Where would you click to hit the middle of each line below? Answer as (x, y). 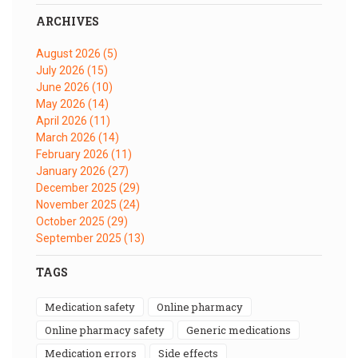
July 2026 (62, 70)
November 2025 (78, 204)
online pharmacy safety (108, 330)
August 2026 (70, 53)
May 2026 (62, 103)
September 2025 (80, 238)
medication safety (95, 306)
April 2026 (63, 120)
